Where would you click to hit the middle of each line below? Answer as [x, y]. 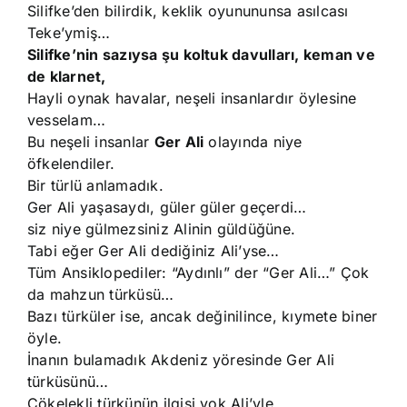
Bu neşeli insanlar [91, 142]
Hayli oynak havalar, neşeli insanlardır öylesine [192, 98]
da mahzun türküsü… [101, 294]
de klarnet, [67, 76]
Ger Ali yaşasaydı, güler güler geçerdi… [167, 207]
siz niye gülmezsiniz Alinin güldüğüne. [162, 229]
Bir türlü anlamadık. [95, 185]
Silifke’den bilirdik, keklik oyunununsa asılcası [188, 11]
